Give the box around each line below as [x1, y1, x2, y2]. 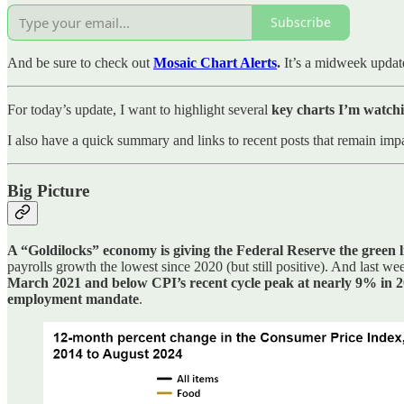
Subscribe [271, 14, 331, 32]
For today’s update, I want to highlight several [7, 101, 271, 117]
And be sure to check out [7, 54, 150, 70]
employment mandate [7, 290, 139, 307]
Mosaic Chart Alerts [153, 54, 277, 70]
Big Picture [7, 181, 89, 201]
